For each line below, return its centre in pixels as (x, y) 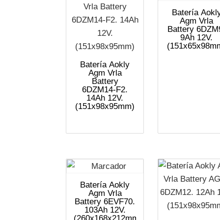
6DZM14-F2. (105, 90)
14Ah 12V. (105, 98)
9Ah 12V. (196, 38)
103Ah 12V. (105, 210)
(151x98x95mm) (105, 106)
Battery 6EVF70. (105, 201)
